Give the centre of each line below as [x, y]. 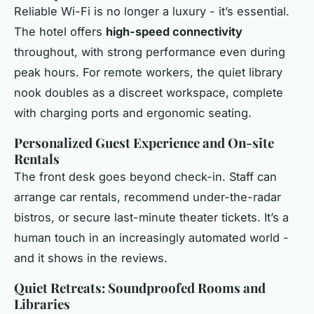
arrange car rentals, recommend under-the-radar [148, 197]
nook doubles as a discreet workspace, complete [149, 93]
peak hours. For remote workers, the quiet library [148, 73]
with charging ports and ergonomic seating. [133, 113]
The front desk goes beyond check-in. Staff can [145, 177]
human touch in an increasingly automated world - [151, 238]
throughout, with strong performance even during [150, 52]
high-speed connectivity [174, 32]
